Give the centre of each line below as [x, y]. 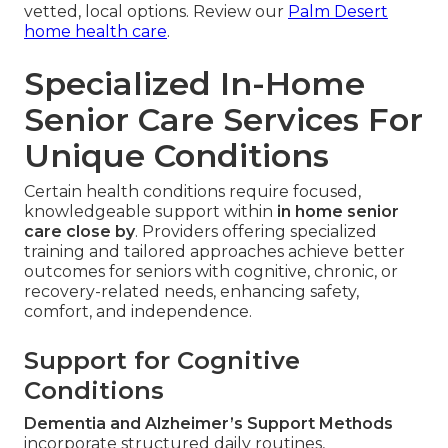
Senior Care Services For [223, 119]
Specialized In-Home [194, 83]
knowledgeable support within [150, 211]
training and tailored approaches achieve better [214, 251]
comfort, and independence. [138, 311]
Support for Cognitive [162, 360]
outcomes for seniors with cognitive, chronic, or [211, 271]
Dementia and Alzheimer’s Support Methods [208, 423]
